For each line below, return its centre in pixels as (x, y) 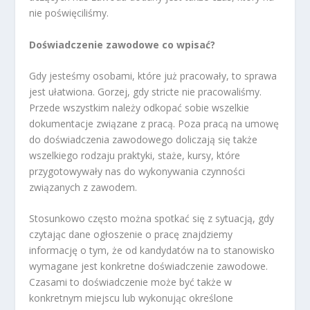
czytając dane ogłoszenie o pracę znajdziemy (131, 235)
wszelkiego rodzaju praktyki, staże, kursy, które (135, 155)
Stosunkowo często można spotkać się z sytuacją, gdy (152, 219)
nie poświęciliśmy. (69, 13)
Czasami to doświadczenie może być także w (131, 282)
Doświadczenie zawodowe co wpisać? (122, 44)
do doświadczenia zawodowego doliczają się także (144, 139)
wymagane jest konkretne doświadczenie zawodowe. (149, 266)
